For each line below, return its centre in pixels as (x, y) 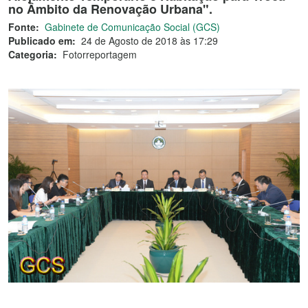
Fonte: (24, 27)
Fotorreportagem (100, 54)
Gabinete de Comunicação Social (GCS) (132, 27)
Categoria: (33, 54)
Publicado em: (42, 41)
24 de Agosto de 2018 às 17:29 (150, 41)
